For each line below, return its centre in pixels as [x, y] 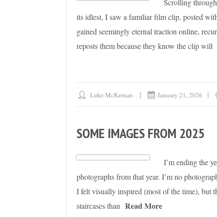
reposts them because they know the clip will [145, 46]
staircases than [98, 206]
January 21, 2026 [180, 95]
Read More [144, 206]
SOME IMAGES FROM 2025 [140, 133]
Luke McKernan [112, 95]
